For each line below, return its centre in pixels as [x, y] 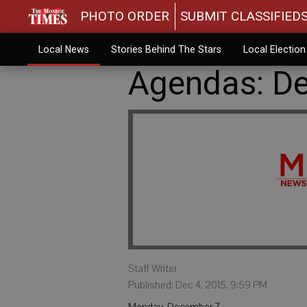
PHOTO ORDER [125, 16]
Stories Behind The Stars [166, 49]
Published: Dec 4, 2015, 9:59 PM [198, 285]
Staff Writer [152, 268]
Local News [63, 49]
